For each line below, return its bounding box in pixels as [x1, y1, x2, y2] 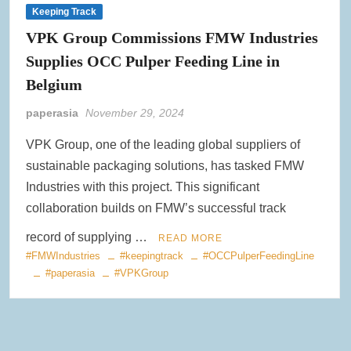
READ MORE [158, 232, 223, 244]
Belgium [26, 75, 87, 93]
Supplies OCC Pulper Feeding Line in [26, 52, 280, 70]
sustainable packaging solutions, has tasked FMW [26, 158, 305, 172]
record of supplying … [26, 230, 151, 244]
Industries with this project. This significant [26, 179, 260, 194]
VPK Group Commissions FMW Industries [26, 28, 319, 46]
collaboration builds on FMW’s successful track [26, 201, 287, 215]
